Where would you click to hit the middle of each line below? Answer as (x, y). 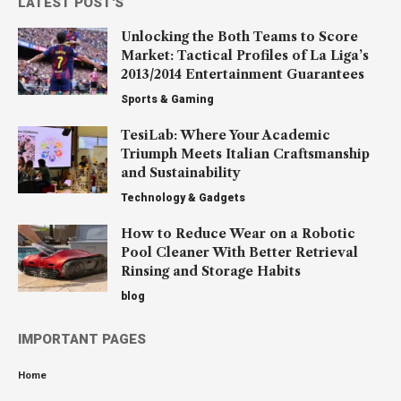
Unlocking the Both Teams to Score (239, 36)
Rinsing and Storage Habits (211, 271)
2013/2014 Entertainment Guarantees (243, 74)
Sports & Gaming (167, 99)
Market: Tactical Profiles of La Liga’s (245, 55)
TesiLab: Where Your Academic (226, 135)
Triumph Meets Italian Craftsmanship (245, 154)
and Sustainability (181, 172)
